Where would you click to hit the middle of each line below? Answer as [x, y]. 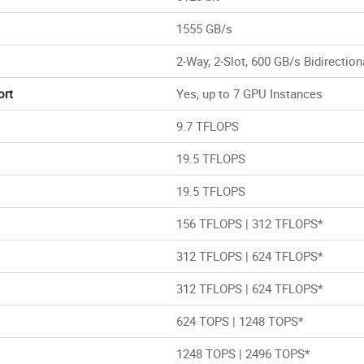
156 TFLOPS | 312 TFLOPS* [249, 224]
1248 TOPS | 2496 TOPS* [243, 354]
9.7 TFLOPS [208, 126]
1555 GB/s [204, 29]
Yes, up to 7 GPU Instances [249, 94]
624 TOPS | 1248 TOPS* [240, 321]
